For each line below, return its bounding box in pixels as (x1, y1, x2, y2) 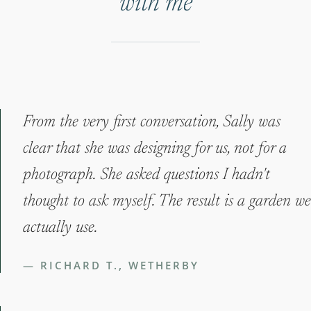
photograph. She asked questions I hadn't (23, 167, 270, 184)
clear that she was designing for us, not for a (23, 140, 287, 158)
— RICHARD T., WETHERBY (23, 258, 199, 273)
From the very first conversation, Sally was (23, 114, 280, 131)
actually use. (23, 219, 98, 237)
